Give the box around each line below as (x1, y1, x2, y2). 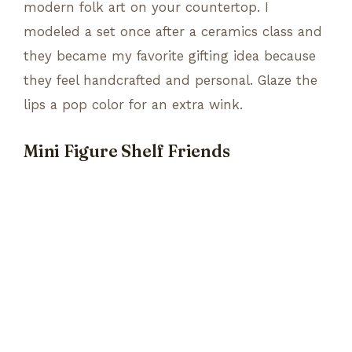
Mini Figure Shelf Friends (24, 140, 230, 162)
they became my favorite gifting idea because (24, 47, 316, 64)
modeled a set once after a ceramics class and (24, 23, 322, 39)
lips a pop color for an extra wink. (24, 96, 243, 112)
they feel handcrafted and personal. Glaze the (24, 71, 317, 88)
